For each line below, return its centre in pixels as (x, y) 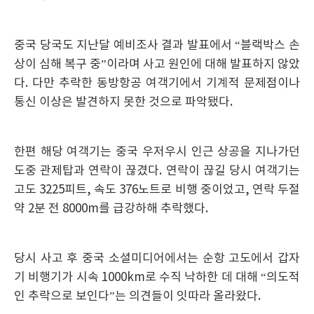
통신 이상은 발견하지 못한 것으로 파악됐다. (125, 102)
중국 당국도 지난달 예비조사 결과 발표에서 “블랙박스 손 (157, 46)
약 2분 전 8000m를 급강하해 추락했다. (111, 209)
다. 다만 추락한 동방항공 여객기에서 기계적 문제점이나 (157, 83)
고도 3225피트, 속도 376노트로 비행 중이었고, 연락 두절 (157, 190)
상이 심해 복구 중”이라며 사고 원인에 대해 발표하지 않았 (157, 64)
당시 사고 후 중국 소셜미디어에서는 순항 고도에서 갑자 (157, 259)
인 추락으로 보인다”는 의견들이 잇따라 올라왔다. (137, 296)
